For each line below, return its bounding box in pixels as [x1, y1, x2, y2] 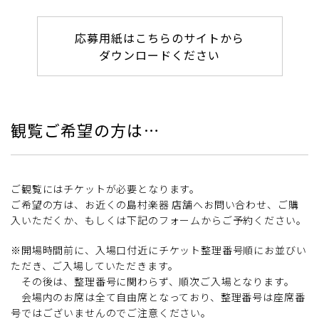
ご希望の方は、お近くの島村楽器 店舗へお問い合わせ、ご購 [11, 197, 299, 211]
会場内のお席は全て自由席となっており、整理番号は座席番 [11, 289, 305, 304]
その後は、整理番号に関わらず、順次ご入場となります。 [11, 273, 295, 288]
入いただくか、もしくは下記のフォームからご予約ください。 [11, 212, 307, 227]
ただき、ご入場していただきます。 [11, 258, 179, 273]
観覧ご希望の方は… [11, 117, 159, 141]
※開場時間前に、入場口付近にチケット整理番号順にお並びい [11, 242, 307, 257]
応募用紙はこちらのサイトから [75, 28, 244, 46]
